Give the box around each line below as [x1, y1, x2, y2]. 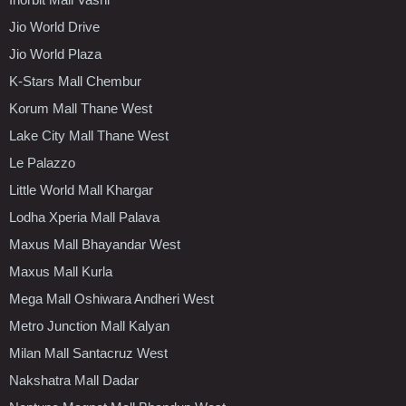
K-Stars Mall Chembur [9, 72, 141, 89]
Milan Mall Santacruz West [9, 344, 168, 361]
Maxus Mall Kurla [9, 263, 112, 279]
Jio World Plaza [9, 45, 101, 62]
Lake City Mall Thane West [9, 127, 169, 143]
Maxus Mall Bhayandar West [9, 236, 180, 252]
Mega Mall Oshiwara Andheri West [9, 290, 214, 306]
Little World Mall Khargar [9, 181, 153, 198]
